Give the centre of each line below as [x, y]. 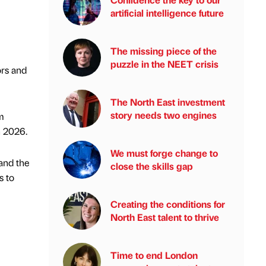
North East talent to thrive [165, 217]
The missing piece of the [164, 51]
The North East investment [168, 102]
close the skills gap [152, 166]
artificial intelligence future [167, 13]
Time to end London [154, 255]
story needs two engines [164, 115]
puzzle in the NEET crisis [164, 64]
